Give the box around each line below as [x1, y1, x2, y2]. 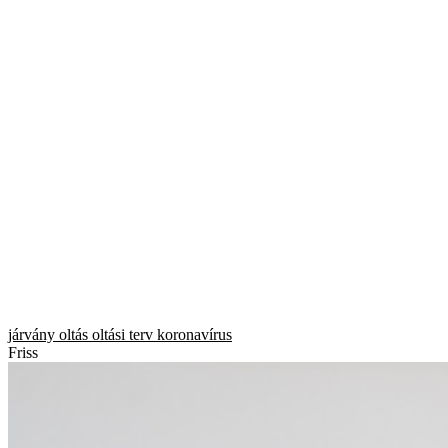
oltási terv [92, 326, 153, 344]
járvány [8, 326, 55, 344]
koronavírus [157, 326, 232, 344]
